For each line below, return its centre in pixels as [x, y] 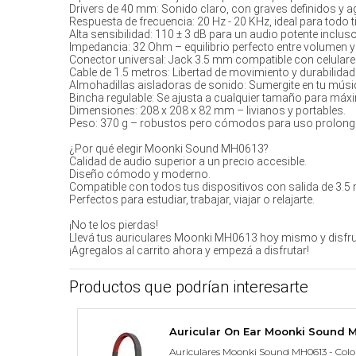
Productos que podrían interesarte [189, 287]
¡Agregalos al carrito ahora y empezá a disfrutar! [189, 250]
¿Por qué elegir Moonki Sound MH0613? [169, 149]
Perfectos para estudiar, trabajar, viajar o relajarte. [192, 199]
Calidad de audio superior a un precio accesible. [188, 161]
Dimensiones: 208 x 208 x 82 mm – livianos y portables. [207, 110]
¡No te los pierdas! [114, 225]
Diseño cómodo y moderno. [140, 174]
